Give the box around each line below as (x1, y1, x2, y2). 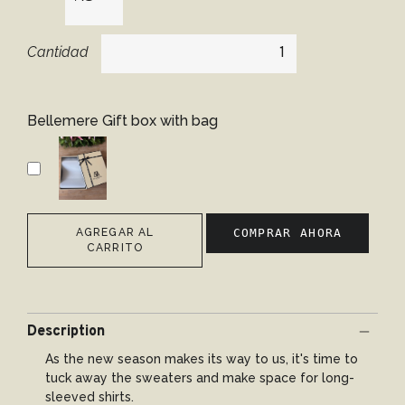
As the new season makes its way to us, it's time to (45, 352, 358, 367)
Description (27, 323, 105, 342)
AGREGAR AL (75, 226, 155, 240)
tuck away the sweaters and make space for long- (45, 371, 354, 386)
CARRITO (86, 241, 144, 255)
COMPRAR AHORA (232, 226, 343, 240)
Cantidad (27, 43, 89, 61)
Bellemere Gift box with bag (27, 112, 218, 130)
